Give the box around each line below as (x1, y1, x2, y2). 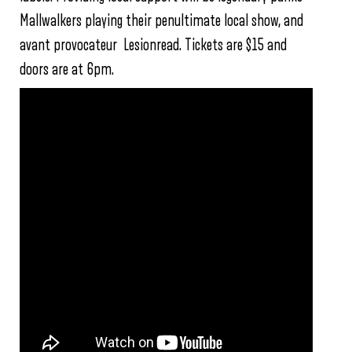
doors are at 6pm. (20, 60, 114, 78)
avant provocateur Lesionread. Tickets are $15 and (20, 36, 287, 53)
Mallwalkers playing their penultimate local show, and (20, 12, 303, 29)
